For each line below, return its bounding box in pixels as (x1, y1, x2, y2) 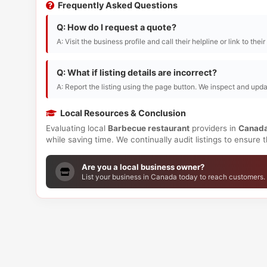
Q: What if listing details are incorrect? (57, 67, 217, 77)
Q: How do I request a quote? (57, 22, 176, 32)
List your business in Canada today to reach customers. (82, 173, 265, 181)
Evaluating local (46, 123, 108, 133)
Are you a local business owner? (82, 162, 204, 172)
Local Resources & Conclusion (60, 108, 186, 118)
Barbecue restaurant (108, 123, 190, 133)
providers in (190, 123, 238, 133)
